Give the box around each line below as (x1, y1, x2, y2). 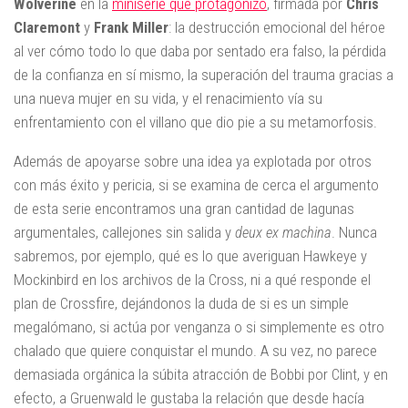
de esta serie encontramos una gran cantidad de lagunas (14, 199, 354, 218)
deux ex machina (235, 222, 331, 241)
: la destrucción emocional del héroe (168, 18, 385, 37)
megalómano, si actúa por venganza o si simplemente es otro (14, 317, 384, 336)
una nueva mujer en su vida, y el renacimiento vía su (14, 89, 322, 108)
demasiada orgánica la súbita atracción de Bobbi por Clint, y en (14, 364, 388, 383)
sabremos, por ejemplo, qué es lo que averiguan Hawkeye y (14, 246, 367, 265)
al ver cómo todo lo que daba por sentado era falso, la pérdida (14, 42, 386, 61)
